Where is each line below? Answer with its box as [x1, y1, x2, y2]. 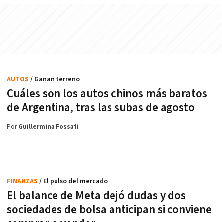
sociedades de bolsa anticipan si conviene [7, 202, 212, 217]
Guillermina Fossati [18, 122, 79, 131]
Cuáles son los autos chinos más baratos [7, 86, 207, 101]
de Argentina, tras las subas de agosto [7, 100, 195, 115]
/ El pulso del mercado [39, 176, 108, 186]
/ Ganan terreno [30, 74, 80, 84]
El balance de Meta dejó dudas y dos [7, 188, 186, 203]
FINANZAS [7, 176, 39, 186]
